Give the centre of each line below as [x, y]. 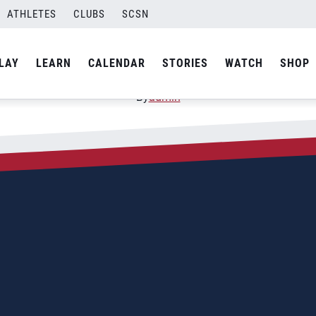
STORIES [185, 63]
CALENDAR [117, 63]
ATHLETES [32, 14]
